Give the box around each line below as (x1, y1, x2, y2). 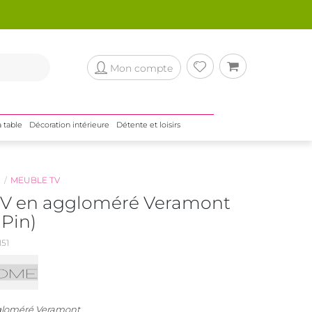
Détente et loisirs (116, 120, 180, 130)
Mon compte (109, 61, 173, 75)
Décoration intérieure (29, 120, 109, 130)
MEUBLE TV (10, 175, 60, 185)
